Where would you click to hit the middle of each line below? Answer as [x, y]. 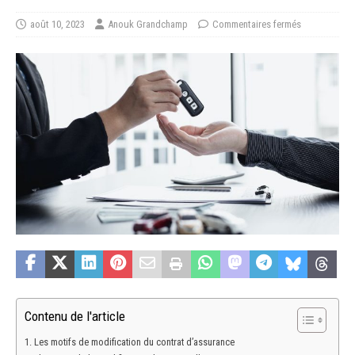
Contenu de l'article [75, 317]
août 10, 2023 [57, 24]
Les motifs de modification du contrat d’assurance [134, 342]
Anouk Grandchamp [148, 24]
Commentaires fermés [257, 24]
